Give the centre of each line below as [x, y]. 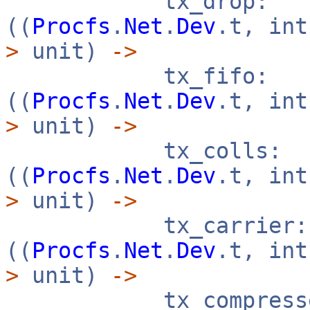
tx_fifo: [137, 76]
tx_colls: [144, 151]
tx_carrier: [157, 226]
